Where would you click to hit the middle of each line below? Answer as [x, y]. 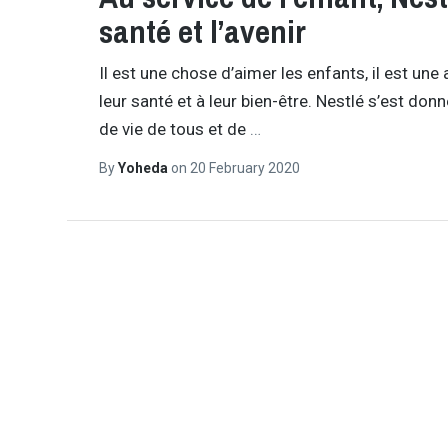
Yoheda [144, 167]
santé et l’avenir [202, 31]
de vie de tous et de [174, 129]
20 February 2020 [244, 167]
